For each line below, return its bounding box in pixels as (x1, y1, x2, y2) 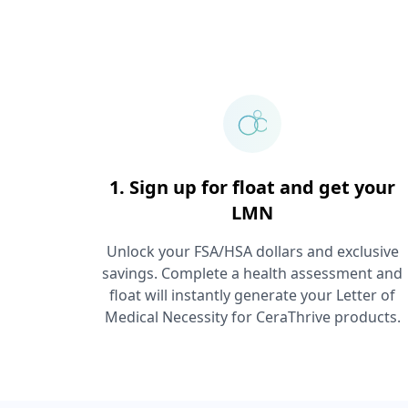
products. (330, 307, 401, 327)
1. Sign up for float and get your (109, 175, 396, 199)
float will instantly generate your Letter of (109, 285, 396, 305)
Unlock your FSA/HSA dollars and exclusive (106, 241, 399, 261)
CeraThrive (255, 307, 331, 327)
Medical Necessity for (104, 307, 256, 327)
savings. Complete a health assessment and (102, 263, 403, 283)
